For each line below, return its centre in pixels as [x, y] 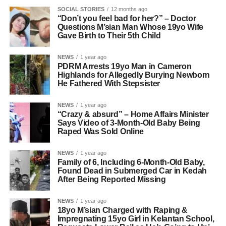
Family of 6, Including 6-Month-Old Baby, [131, 162]
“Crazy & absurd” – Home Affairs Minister [133, 114]
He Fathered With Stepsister [109, 83]
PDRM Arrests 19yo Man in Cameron [124, 66]
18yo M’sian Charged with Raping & [123, 210]
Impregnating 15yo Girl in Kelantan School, [136, 219]
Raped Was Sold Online [100, 131]
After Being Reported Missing [111, 179]
